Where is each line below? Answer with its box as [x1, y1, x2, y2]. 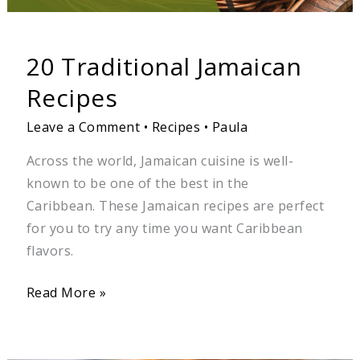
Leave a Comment [26, 117, 141, 136]
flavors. [26, 241, 74, 260]
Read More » [26, 283, 107, 301]
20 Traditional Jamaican [26, 49, 302, 83]
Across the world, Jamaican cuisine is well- [26, 151, 294, 170]
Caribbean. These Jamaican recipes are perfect [26, 196, 325, 215]
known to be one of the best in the [26, 174, 249, 192]
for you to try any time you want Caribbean [26, 219, 303, 237]
